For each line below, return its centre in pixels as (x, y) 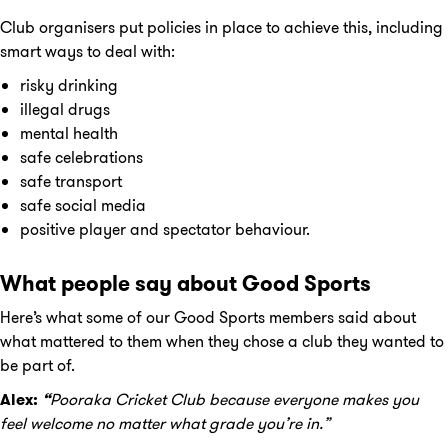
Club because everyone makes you (294, 399)
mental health (69, 133)
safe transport (71, 181)
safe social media (83, 205)
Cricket (140, 399)
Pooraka (80, 399)
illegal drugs (65, 109)
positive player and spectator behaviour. (165, 229)
